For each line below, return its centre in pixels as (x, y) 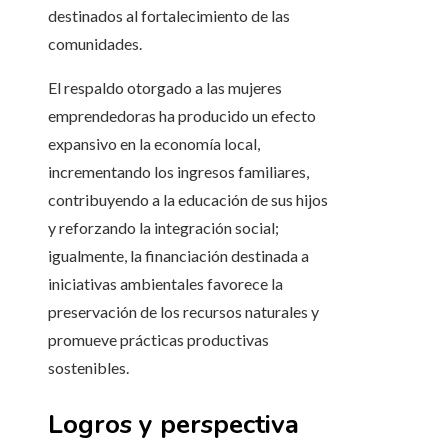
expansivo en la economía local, (154, 144)
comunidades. (95, 44)
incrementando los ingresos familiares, (178, 172)
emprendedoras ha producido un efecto (182, 116)
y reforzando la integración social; (163, 228)
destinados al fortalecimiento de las (169, 16)
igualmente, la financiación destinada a (178, 256)
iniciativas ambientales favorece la (165, 284)
